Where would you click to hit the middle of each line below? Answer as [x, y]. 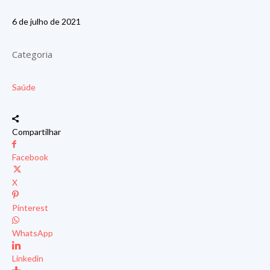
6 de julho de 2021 [46, 21]
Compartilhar [36, 132]
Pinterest [30, 208]
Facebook [30, 157]
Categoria [32, 54]
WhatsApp [33, 233]
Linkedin [28, 258]
